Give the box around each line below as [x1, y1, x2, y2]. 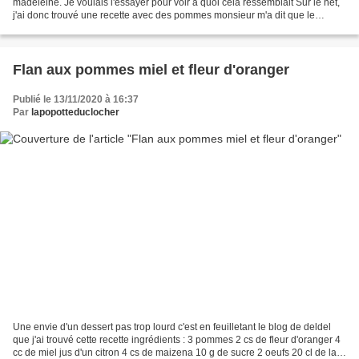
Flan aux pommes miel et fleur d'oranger [13, 62, 289, 79]
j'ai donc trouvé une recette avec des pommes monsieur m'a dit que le [13, 10, 315, 22]
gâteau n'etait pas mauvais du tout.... [13, 22, 171, 34]
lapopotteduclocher [31, 107, 119, 119]
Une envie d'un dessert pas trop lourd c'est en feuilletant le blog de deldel [13, 321, 331, 333]
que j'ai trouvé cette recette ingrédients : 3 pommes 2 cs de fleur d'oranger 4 [13, 333, 341, 345]
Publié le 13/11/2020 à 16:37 [13, 94, 139, 106]
